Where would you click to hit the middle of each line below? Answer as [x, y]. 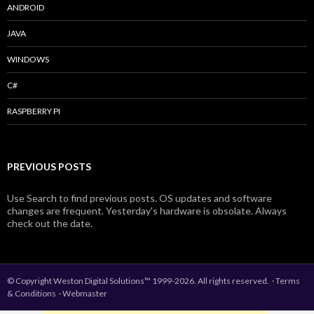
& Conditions [32, 293]
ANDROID [26, 7]
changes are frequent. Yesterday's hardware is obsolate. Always [147, 211]
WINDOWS [28, 59]
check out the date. [50, 223]
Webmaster [85, 293]
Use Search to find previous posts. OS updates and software [139, 198]
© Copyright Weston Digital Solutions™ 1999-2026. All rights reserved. [139, 281]
